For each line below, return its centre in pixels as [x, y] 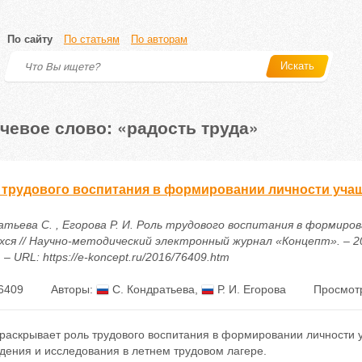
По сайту [30, 39]
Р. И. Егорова [250, 289]
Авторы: [73, 289]
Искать [297, 66]
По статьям [92, 39]
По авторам [159, 39]
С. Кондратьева [152, 289]
